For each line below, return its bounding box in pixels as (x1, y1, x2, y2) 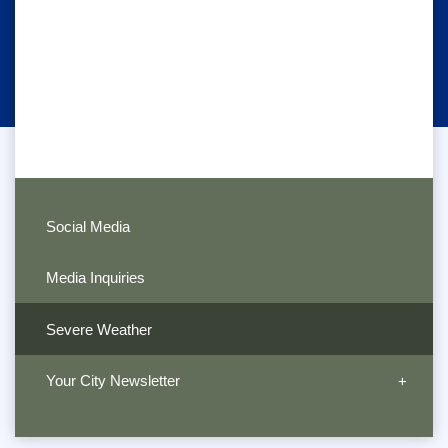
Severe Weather (45, 320, 152, 338)
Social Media (45, 217, 130, 235)
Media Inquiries (45, 269, 145, 287)
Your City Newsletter (45, 372, 180, 389)
